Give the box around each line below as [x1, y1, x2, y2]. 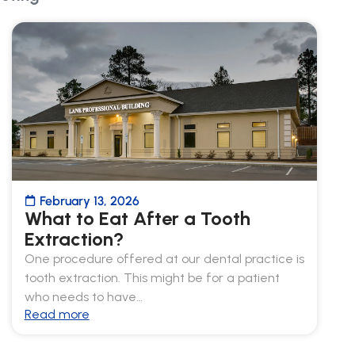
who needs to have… [24, 288, 143, 304]
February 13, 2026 [39, 193, 139, 208]
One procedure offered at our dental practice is [24, 250, 304, 266]
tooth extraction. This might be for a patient [24, 269, 280, 285]
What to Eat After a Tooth [24, 206, 250, 230]
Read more [24, 306, 90, 322]
